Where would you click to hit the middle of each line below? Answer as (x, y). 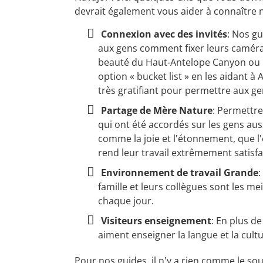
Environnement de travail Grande (180, 172)
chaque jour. (126, 200)
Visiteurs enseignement (156, 220)
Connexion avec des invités (164, 34)
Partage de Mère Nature (157, 110)
